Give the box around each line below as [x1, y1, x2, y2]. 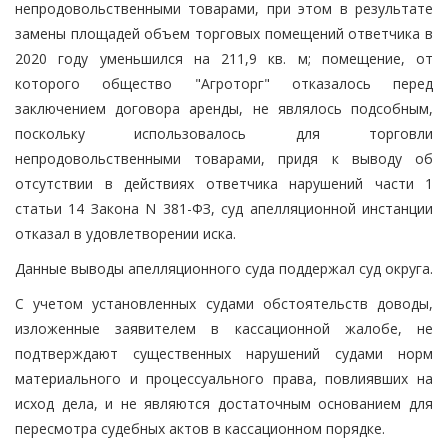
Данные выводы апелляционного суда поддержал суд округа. [15, 258, 433, 278]
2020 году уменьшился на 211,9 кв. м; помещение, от [15, 48, 433, 68]
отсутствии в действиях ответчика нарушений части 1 [15, 173, 433, 193]
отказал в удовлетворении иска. [15, 223, 236, 243]
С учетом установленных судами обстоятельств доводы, [15, 293, 433, 313]
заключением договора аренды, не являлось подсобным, [15, 98, 433, 118]
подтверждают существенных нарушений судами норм [15, 343, 433, 363]
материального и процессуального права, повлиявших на [15, 368, 433, 388]
